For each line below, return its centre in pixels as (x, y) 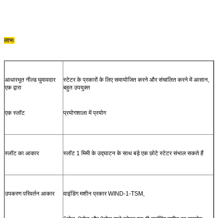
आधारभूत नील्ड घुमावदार (30, 80)
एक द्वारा (13, 87)
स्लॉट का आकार (22, 153)
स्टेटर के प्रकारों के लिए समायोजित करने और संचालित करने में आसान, (136, 80)
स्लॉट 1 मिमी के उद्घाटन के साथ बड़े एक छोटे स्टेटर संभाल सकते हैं (133, 153)
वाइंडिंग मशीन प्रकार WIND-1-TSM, (104, 193)
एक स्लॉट (15, 113)
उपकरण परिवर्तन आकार (30, 193)
